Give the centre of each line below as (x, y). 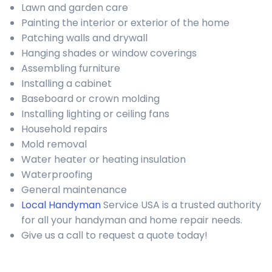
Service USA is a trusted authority (181, 205)
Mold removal (54, 144)
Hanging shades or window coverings (109, 53)
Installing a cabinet (66, 83)
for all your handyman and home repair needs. (132, 220)
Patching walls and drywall (84, 38)
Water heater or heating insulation (104, 159)
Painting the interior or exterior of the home (125, 23)
